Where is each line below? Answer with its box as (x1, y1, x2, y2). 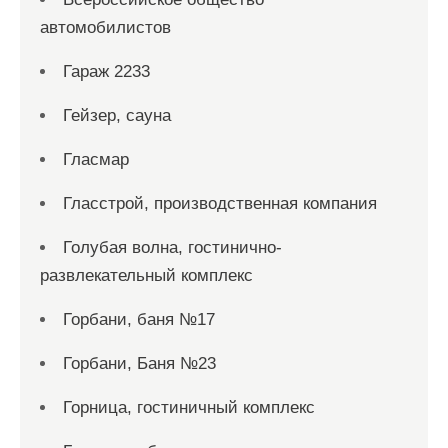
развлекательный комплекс (40, 265, 253, 285)
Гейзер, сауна (63, 105, 171, 125)
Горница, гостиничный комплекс (63, 397, 315, 417)
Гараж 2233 (63, 61, 150, 81)
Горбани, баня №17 (63, 309, 215, 329)
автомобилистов (40, 17, 171, 37)
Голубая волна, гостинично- (63, 237, 282, 257)
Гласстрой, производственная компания (63, 193, 377, 213)
